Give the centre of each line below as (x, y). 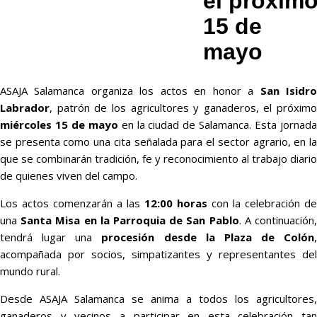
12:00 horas (176, 203)
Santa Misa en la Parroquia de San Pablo (130, 220)
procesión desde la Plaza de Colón (208, 237)
